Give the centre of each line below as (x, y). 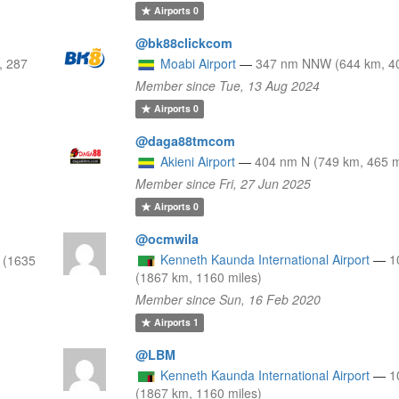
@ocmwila (167, 238)
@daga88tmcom (186, 140)
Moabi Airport (199, 63)
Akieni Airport (198, 161)
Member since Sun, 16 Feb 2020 (228, 299)
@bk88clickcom (184, 42)
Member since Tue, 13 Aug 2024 (228, 85)
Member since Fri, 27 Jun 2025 (224, 183)
